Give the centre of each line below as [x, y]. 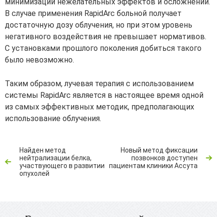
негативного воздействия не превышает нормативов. [106, 37]
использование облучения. [53, 119]
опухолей [34, 174]
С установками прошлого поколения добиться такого [103, 48]
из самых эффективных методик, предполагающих [100, 107]
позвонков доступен [164, 158]
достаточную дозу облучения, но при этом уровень [99, 25]
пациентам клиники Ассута [153, 166]
